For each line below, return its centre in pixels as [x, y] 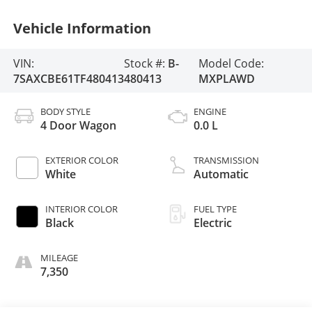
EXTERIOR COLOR [81, 161]
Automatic [221, 174]
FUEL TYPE [215, 209]
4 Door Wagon [78, 126]
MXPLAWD [226, 78]
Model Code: [231, 63]
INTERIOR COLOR [81, 209]
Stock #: [146, 63]
